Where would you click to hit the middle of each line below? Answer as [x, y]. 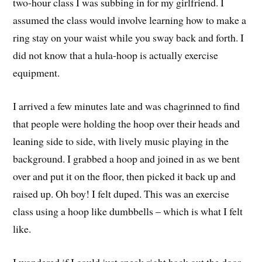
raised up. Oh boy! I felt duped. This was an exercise [121, 193]
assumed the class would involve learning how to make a [130, 20]
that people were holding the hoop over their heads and [127, 123]
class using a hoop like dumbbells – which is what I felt [128, 211]
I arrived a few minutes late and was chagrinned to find [127, 106]
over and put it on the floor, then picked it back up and [125, 176]
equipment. [37, 73]
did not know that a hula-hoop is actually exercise [116, 55]
